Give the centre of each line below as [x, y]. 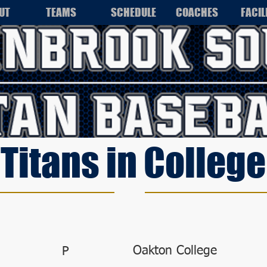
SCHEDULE [133, 12]
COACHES [197, 12]
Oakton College [175, 251]
